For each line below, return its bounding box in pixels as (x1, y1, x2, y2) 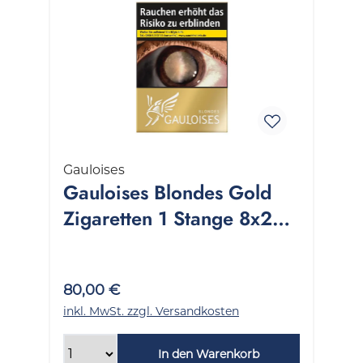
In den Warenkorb (157, 346, 259, 361)
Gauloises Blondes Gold (63, 178, 271, 206)
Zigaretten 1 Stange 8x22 (63, 204, 284, 232)
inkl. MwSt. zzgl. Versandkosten (63, 303, 239, 318)
